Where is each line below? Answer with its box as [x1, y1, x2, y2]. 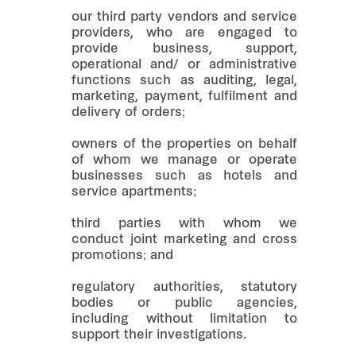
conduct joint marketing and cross [72, 233, 297, 246]
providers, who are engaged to [72, 26, 297, 40]
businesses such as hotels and [72, 169, 297, 183]
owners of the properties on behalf [72, 137, 297, 151]
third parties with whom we [72, 217, 297, 230]
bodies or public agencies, [72, 296, 297, 310]
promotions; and [72, 249, 173, 262]
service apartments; [72, 185, 196, 199]
